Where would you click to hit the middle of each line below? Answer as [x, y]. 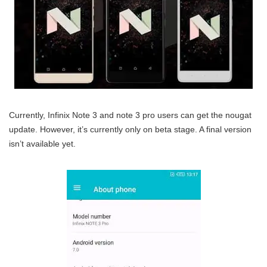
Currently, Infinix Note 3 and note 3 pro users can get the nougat [130, 115]
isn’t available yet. [42, 144]
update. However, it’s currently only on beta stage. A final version [130, 129]
